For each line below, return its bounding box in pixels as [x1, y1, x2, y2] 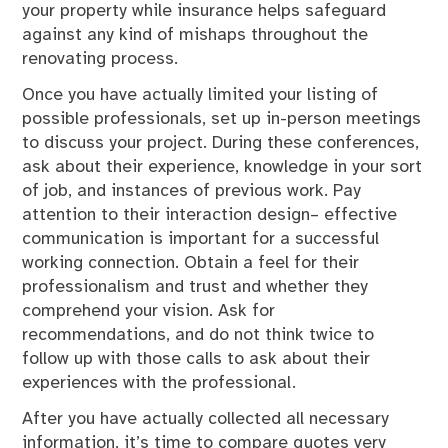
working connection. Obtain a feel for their [22, 253, 360, 272]
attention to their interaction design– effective [22, 205, 398, 224]
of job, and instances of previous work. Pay [22, 181, 362, 200]
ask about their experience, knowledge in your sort [22, 157, 423, 176]
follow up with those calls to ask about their [22, 349, 371, 368]
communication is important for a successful [22, 229, 380, 248]
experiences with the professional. [22, 373, 297, 392]
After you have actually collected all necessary [22, 410, 390, 429]
